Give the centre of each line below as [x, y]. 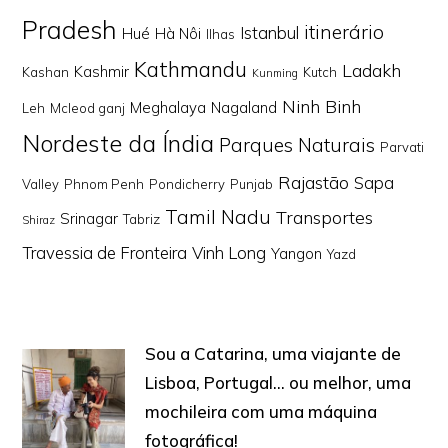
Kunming [275, 73]
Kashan [46, 72]
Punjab [252, 184]
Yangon [297, 253]
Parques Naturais [297, 145]
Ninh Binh [322, 106]
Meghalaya [168, 107]
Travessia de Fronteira [105, 252]
